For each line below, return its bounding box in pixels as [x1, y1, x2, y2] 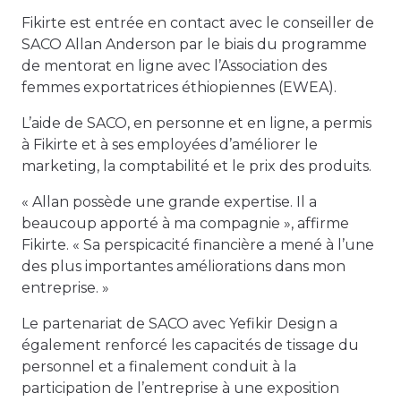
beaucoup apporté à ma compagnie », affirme [21, 214, 349, 232]
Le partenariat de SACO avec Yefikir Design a [21, 314, 337, 332]
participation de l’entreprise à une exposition [21, 379, 339, 397]
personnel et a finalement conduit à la [21, 357, 296, 375]
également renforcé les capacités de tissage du [21, 336, 359, 354]
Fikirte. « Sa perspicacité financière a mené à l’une [21, 235, 374, 253]
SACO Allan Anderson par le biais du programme [21, 35, 367, 53]
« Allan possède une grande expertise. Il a [21, 192, 317, 210]
